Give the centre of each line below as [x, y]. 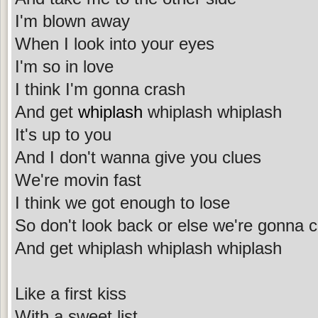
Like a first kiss [71, 293]
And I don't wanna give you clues [138, 157]
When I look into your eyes [115, 43]
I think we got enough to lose [122, 202]
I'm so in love [64, 66]
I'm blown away [72, 21]
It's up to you [63, 134]
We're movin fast [78, 180]
